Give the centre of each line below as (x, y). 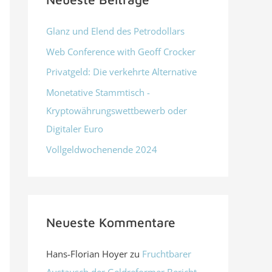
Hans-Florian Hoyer (87, 253)
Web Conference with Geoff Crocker (121, 51)
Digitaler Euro (75, 129)
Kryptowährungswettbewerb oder (117, 111)
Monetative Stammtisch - (98, 93)
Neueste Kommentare (111, 222)
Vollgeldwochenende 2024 (102, 149)
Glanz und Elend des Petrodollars (115, 31)
